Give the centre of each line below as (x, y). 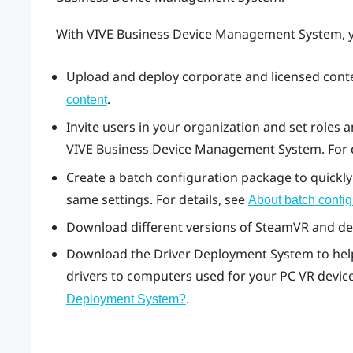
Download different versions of (160, 227)
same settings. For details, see (157, 199)
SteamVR (282, 227)
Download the (110, 254)
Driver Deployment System (233, 254)
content (86, 99)
